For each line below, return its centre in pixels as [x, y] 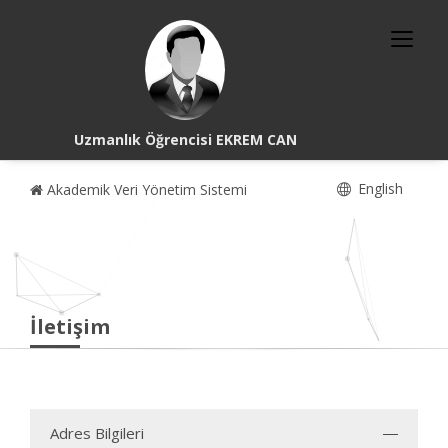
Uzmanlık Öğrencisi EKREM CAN [185, 139]
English [378, 188]
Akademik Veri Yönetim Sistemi [145, 189]
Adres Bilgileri [97, 433]
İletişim [70, 326]
